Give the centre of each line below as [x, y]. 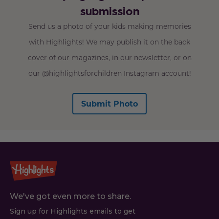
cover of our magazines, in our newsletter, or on [109, 58]
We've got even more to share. [70, 197]
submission [109, 11]
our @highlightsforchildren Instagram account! [109, 73]
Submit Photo [109, 104]
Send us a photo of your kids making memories [109, 26]
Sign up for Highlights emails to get [73, 211]
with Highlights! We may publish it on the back [109, 42]
